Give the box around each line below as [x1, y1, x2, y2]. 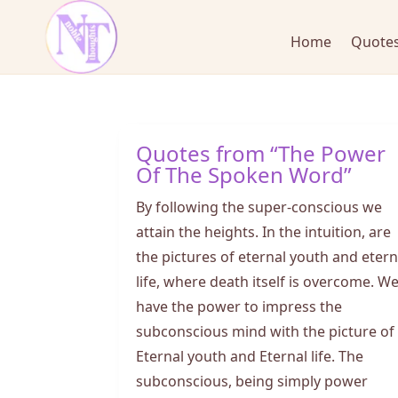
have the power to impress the [136, 292, 343, 317]
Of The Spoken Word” [136, 154, 353, 192]
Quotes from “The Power [136, 132, 386, 171]
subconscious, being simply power [136, 367, 369, 392]
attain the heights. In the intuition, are [136, 218, 392, 243]
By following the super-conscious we [136, 193, 383, 218]
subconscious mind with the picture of [136, 317, 395, 342]
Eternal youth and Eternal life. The [136, 342, 364, 367]
